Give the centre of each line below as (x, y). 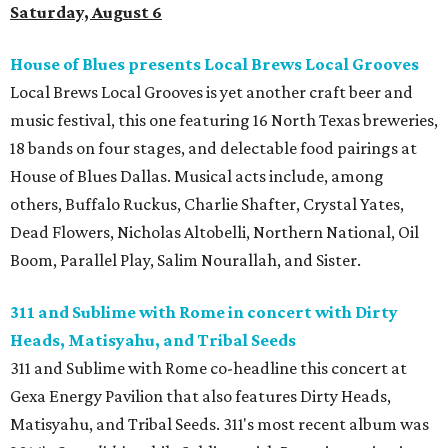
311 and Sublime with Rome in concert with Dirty (204, 312)
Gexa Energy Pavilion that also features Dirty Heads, (200, 396)
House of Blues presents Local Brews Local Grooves (214, 64)
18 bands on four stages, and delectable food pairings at (213, 148)
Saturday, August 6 (86, 12)
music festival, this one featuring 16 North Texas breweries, (224, 120)
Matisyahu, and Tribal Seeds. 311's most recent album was (219, 424)
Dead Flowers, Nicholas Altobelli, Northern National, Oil (214, 232)
